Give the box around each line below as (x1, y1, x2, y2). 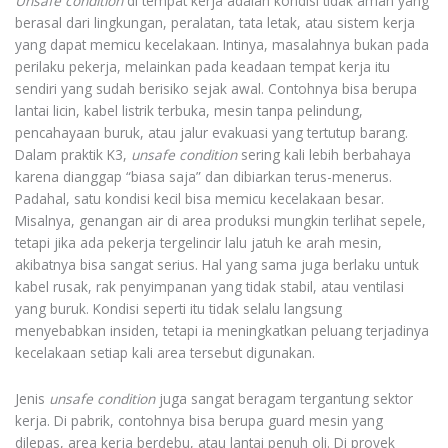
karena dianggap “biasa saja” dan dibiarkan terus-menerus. (15, 167, 392, 187)
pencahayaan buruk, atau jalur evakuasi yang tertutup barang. (15, 123, 408, 143)
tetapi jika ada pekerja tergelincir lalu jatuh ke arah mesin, (15, 233, 382, 253)
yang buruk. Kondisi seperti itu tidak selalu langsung (15, 299, 342, 319)
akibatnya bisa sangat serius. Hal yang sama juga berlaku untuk (15, 255, 419, 275)
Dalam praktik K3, (15, 145, 131, 165)
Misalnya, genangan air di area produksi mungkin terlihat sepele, (15, 211, 426, 231)
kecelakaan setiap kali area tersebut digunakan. (15, 343, 315, 363)
